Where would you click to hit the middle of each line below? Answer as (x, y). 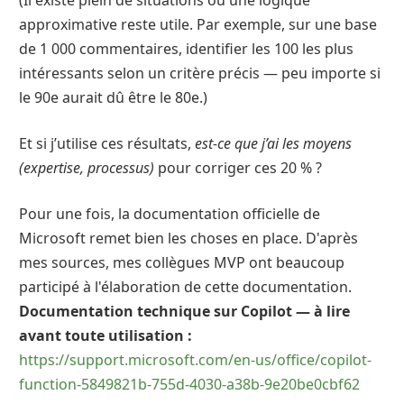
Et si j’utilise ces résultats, (107, 143)
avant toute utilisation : (106, 335)
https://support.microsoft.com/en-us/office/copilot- (195, 360)
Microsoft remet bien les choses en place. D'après (188, 238)
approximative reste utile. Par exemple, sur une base (198, 24)
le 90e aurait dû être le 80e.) (113, 97)
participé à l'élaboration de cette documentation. (185, 287)
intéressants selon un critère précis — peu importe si (200, 73)
